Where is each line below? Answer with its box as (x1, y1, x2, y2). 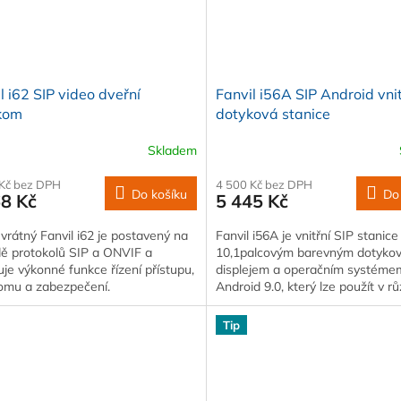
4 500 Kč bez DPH (215, 177, 312, 192)
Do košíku (131, 186, 187, 203)
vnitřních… (215, 295, 273, 312)
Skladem (147, 141, 197, 158)
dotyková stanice (215, 105, 330, 124)
